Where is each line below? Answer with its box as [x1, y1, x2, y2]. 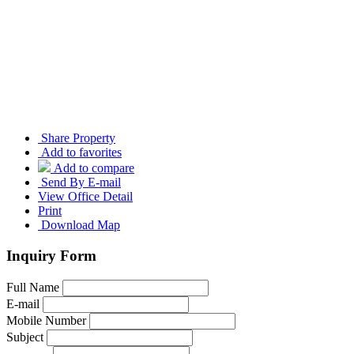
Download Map [38, 218, 120, 232]
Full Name [6, 280, 59, 294]
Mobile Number [6, 313, 86, 327]
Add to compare [54, 161, 134, 175]
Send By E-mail [38, 175, 121, 190]
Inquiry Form [6, 247, 96, 264]
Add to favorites [41, 145, 122, 160]
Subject [6, 330, 43, 344]
